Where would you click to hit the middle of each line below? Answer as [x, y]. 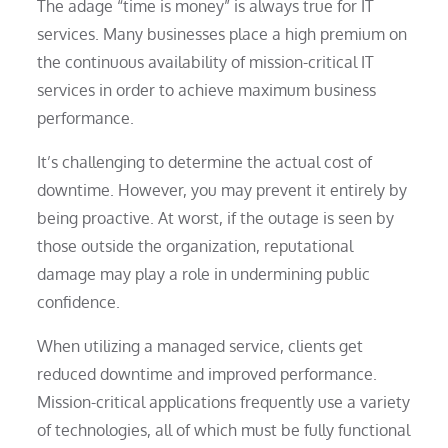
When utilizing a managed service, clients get [200, 345]
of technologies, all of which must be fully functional [224, 429]
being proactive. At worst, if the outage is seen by [216, 217]
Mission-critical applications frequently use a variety [224, 401]
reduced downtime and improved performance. [207, 373]
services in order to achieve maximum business [207, 89]
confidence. [79, 301]
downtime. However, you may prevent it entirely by [222, 189]
